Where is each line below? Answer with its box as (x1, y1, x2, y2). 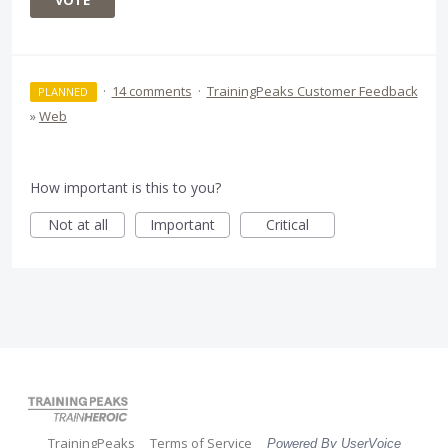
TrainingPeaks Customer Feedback (206, 82, 418, 101)
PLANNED (38, 84, 89, 100)
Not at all (47, 215, 108, 235)
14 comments (111, 82, 192, 101)
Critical (266, 215, 309, 235)
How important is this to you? (30, 178, 221, 198)
